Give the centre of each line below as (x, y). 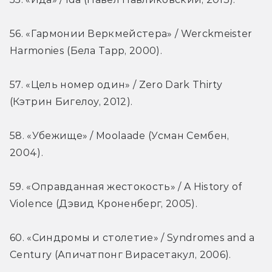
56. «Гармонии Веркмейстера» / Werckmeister (131, 34)
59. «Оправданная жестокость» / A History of (126, 187)
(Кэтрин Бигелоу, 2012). (71, 102)
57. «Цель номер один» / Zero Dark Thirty (116, 85)
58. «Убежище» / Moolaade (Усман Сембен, (120, 136)
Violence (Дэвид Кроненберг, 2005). (104, 204)
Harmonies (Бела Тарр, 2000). (86, 51)
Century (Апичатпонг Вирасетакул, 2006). (121, 255)
